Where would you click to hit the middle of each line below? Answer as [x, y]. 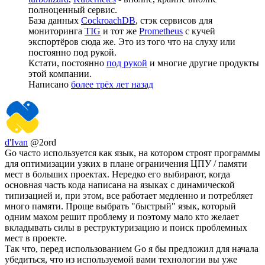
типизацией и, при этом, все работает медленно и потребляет [129, 196]
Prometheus [161, 31]
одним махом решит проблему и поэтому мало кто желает [122, 217]
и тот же [120, 31]
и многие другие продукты [203, 63]
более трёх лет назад [112, 85]
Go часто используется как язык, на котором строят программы [132, 153]
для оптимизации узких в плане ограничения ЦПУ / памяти [126, 164]
